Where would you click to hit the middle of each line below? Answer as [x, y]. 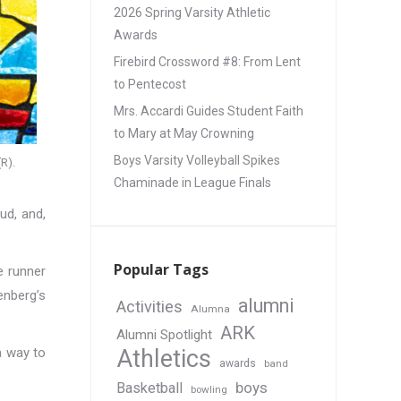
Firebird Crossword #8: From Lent [207, 62]
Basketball [149, 388]
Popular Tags [161, 269]
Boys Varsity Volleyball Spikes [197, 160]
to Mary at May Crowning [184, 133]
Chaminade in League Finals [192, 183]
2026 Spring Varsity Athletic [192, 13]
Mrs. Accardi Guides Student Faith [209, 111]
